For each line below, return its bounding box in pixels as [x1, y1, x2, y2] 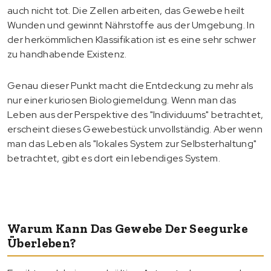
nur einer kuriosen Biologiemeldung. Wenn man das [7, 93, 237, 106]
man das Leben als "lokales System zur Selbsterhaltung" [7, 137, 257, 150]
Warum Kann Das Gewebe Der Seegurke [7, 220, 248, 236]
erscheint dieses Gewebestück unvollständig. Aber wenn [7, 122, 263, 135]
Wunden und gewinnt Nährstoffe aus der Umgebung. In [7, 18, 255, 31]
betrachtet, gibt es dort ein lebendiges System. [7, 151, 221, 165]
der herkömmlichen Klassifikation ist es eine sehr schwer [7, 33, 256, 46]
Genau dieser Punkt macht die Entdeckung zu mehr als [7, 79, 253, 92]
